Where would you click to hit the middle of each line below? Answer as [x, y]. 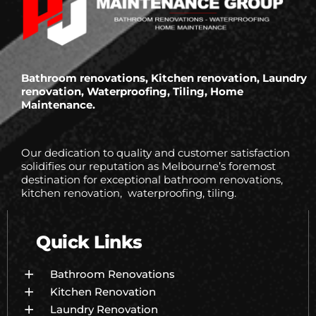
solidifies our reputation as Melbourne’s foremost [148, 166]
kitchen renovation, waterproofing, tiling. [129, 193]
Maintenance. [58, 105]
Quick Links [89, 242]
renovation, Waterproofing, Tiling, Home [132, 92]
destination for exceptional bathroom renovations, [152, 180]
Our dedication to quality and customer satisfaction [156, 153]
